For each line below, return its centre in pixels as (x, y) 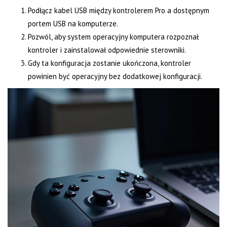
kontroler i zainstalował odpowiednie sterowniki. (107, 50)
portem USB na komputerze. (73, 24)
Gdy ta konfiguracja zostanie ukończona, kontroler (109, 63)
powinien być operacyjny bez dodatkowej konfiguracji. (115, 77)
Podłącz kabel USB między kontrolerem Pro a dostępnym (119, 11)
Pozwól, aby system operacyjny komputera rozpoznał (113, 37)
